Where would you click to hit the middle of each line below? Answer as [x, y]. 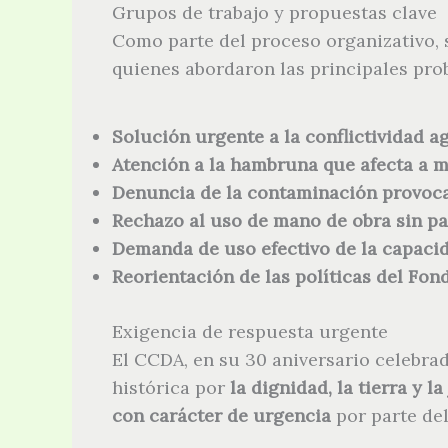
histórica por [171, 388]
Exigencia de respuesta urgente [250, 332]
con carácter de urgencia [221, 416]
